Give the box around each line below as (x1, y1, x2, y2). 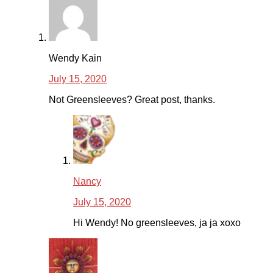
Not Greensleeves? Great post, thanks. (49, 94, 215, 105)
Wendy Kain (49, 53, 102, 64)
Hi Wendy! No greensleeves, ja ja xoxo (73, 218, 241, 229)
